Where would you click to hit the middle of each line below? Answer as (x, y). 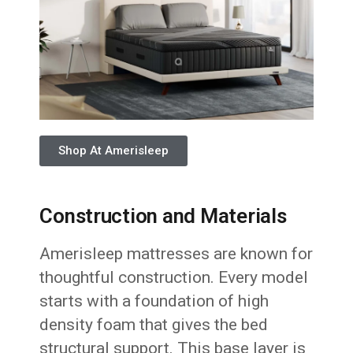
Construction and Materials (163, 216)
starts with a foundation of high (154, 301)
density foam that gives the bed (154, 325)
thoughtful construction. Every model (174, 278)
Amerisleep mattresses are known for (176, 254)
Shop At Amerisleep (114, 151)
